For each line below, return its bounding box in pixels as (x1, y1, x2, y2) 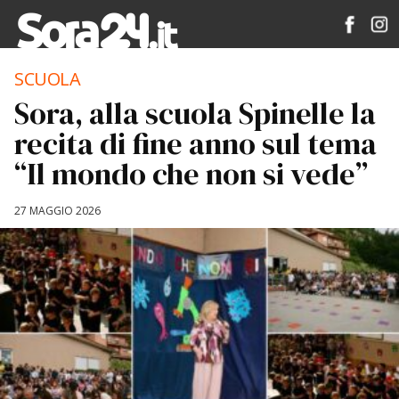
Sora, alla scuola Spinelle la (14, 93, 376, 134)
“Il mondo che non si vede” (14, 153, 368, 194)
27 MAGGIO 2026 (14, 203, 101, 218)
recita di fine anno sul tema (14, 123, 377, 164)
